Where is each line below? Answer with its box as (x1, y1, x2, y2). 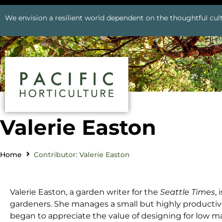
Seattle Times (160, 187, 215, 197)
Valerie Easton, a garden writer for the (10, 187, 160, 197)
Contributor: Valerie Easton (34, 150, 130, 159)
